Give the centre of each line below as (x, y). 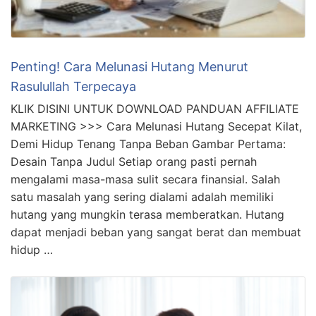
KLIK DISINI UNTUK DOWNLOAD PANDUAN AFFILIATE (155, 108)
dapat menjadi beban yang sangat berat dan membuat (156, 232)
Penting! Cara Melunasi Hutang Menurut (129, 66)
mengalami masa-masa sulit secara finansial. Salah (145, 179)
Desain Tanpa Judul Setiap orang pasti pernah (134, 161)
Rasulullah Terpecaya (73, 86)
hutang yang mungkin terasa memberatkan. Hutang (147, 214)
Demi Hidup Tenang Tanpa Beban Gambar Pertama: (148, 144)
